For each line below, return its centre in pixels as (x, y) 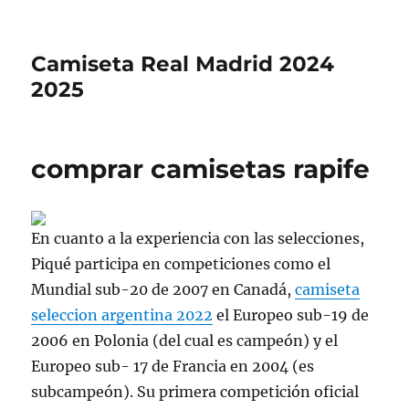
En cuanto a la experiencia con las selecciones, (198, 238)
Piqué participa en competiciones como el (181, 264)
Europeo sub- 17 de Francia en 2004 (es (173, 366)
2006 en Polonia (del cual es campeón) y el (185, 341)
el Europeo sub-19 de (291, 315)
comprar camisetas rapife (201, 169)
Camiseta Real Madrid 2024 (183, 64)
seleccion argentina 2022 (122, 315)
